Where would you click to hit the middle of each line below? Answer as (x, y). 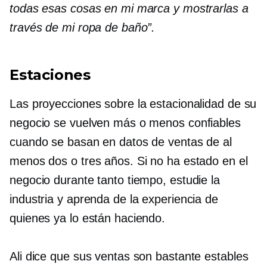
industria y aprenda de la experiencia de (114, 199)
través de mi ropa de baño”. (83, 27)
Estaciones (50, 74)
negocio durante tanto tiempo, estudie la (115, 180)
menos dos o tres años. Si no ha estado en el (129, 161)
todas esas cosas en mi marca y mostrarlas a (129, 8)
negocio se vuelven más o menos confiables (125, 122)
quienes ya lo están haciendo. (88, 218)
